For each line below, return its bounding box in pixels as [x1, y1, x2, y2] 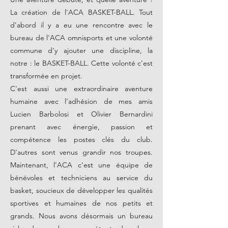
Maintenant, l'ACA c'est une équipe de [10, 160, 153, 169]
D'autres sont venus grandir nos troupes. [10, 147, 153, 157]
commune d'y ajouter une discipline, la [10, 45, 153, 55]
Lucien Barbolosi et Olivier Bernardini [10, 109, 153, 119]
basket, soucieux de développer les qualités [10, 185, 153, 195]
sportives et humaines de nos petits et [10, 198, 153, 208]
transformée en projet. [10, 71, 84, 80]
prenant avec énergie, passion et [10, 122, 153, 131]
